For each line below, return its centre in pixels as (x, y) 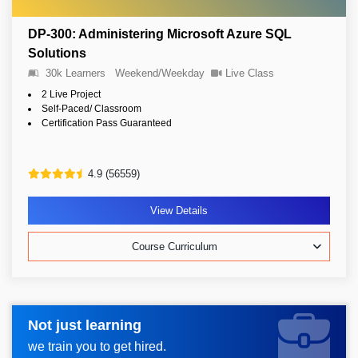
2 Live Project (71, 94)
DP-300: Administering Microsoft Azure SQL (160, 34)
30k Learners (76, 73)
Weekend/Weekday (160, 73)
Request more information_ (111, 330)
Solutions (57, 53)
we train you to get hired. (97, 346)
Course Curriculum (175, 247)
